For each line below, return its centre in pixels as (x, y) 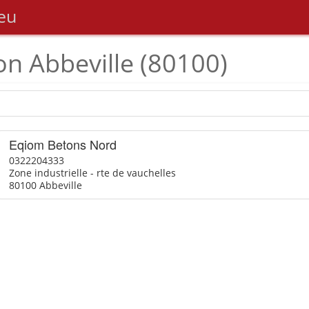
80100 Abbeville (45, 185)
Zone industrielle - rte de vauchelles (92, 173)
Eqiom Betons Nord (62, 144)
